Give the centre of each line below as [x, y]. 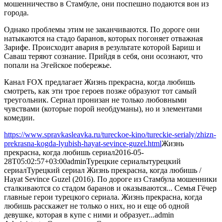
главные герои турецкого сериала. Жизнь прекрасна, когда [103, 197]
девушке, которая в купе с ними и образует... [79, 215]
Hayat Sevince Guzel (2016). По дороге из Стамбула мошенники [111, 179]
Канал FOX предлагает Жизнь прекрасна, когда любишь [99, 82]
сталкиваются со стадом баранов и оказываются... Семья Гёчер [110, 188]
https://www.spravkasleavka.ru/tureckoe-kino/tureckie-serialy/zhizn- [110, 134]
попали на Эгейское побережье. [58, 65]
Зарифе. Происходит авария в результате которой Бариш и [102, 47]
